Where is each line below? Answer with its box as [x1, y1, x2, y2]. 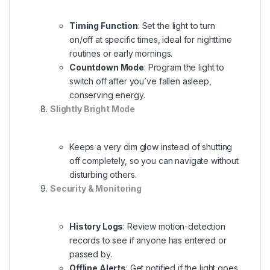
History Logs [69, 221, 124, 231]
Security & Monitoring [50, 183, 142, 193]
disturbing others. [69, 169, 137, 180]
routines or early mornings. [69, 48, 173, 58]
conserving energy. [69, 89, 145, 100]
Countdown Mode [69, 61, 145, 72]
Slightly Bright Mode [50, 103, 136, 114]
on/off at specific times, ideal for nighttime [69, 34, 232, 45]
